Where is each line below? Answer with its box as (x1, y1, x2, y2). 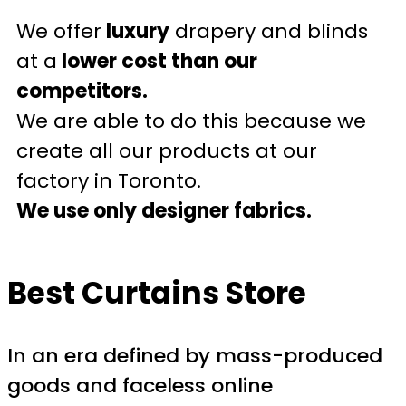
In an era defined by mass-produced (7, 342, 382, 370)
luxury (101, 17, 169, 46)
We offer (16, 17, 101, 46)
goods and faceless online (7, 372, 273, 400)
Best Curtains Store (7, 271, 306, 314)
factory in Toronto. (16, 167, 201, 196)
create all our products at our (16, 137, 317, 166)
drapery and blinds (169, 17, 368, 46)
